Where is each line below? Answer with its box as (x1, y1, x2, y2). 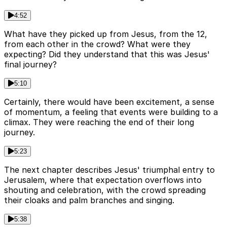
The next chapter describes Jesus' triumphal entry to (4, 165, 215, 175)
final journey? (4, 59, 57, 70)
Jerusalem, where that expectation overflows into (4, 175, 202, 185)
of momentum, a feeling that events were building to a (4, 107, 218, 118)
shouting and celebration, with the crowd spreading (4, 185, 206, 196)
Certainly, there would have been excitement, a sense (4, 97, 214, 107)
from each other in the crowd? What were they (4, 39, 191, 50)
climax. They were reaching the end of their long (4, 117, 194, 128)
